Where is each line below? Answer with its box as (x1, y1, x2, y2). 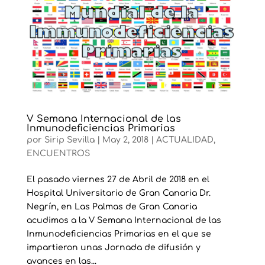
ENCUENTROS (26, 148, 90, 158)
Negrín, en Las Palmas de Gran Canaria (26, 202, 197, 211)
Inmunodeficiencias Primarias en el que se (26, 229, 211, 238)
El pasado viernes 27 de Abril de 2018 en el (26, 174, 209, 184)
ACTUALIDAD (156, 135, 214, 144)
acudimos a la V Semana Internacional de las (26, 215, 221, 225)
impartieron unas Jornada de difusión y (26, 243, 201, 252)
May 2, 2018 (102, 135, 148, 144)
